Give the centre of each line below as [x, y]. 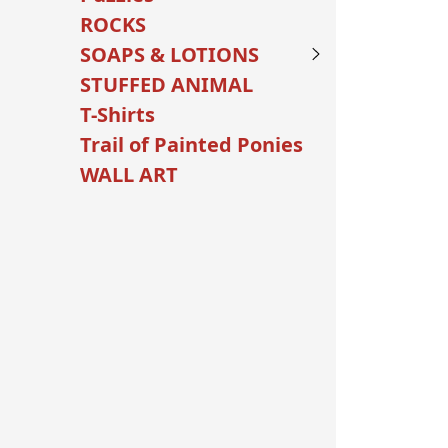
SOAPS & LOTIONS [169, 54]
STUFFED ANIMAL [166, 84]
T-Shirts [117, 114]
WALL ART [129, 174]
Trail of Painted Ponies [191, 144]
